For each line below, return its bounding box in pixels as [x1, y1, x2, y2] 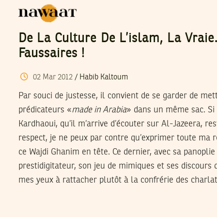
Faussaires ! [18, 47, 85, 60]
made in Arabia [72, 105, 126, 114]
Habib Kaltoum [79, 73, 128, 81]
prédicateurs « [18, 105, 72, 114]
